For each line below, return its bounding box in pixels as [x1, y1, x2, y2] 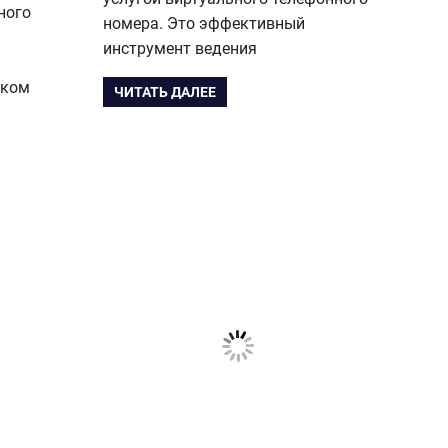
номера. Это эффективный [103, 13, 305, 33]
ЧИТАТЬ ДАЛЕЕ [114, 84, 217, 101]
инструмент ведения [103, 38, 257, 58]
